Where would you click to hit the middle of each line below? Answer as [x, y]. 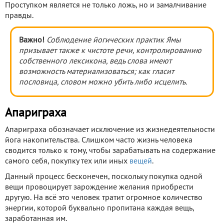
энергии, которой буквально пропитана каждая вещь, [99, 208]
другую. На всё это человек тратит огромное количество [104, 198]
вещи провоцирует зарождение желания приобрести [99, 187]
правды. [19, 16]
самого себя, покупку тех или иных [67, 161]
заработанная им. [36, 219]
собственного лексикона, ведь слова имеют [95, 61]
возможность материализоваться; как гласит [96, 72]
